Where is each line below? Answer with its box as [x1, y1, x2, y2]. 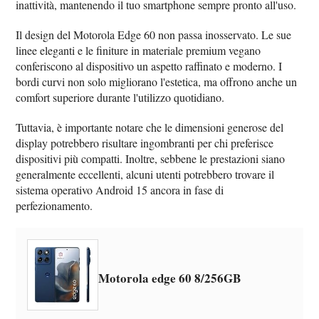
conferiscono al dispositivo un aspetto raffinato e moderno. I [16, 58, 283, 74]
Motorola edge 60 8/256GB [98, 269, 241, 288]
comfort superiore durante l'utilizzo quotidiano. [16, 90, 225, 105]
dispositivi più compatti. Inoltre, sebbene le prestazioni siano [16, 151, 286, 167]
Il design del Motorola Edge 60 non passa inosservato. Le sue [16, 27, 292, 43]
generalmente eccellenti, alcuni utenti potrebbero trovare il [16, 167, 275, 182]
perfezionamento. [16, 198, 93, 214]
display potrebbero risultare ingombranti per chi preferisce [16, 135, 274, 151]
